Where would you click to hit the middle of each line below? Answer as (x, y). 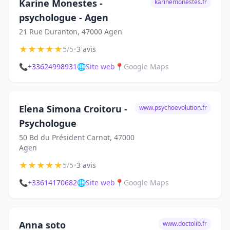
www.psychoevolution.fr (173, 108)
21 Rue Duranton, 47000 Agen (71, 32)
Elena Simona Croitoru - (73, 109)
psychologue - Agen (64, 17)
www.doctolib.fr (185, 224)
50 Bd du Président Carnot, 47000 (77, 137)
